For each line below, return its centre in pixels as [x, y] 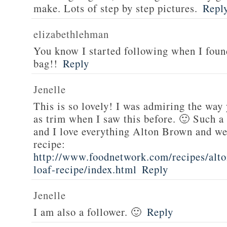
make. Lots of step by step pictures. [116, 8]
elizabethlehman [71, 34]
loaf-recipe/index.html [85, 169]
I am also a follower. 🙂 [88, 212]
